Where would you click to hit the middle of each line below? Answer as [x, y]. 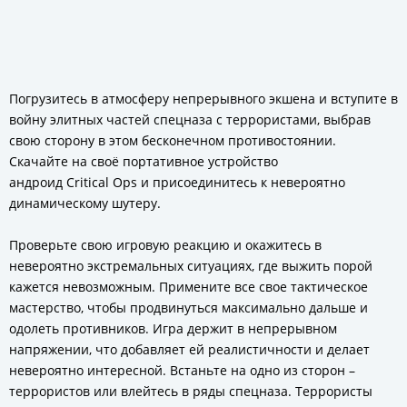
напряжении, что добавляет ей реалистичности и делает [189, 349]
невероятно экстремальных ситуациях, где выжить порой [191, 266]
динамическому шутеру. [85, 203]
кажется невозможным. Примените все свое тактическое [189, 287]
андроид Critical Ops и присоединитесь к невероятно [177, 182]
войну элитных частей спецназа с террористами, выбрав [190, 119]
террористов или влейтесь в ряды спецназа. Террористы [191, 391]
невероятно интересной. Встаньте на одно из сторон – [182, 370]
